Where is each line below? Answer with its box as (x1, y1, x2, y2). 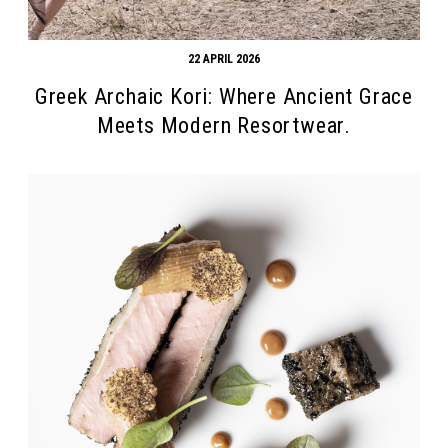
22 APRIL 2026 (187, 51, 260, 66)
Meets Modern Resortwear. (96, 112, 352, 138)
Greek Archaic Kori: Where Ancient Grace (34, 83, 414, 109)
